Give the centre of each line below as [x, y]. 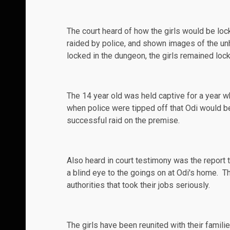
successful [88, 121]
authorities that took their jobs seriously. [138, 185]
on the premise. [151, 121]
